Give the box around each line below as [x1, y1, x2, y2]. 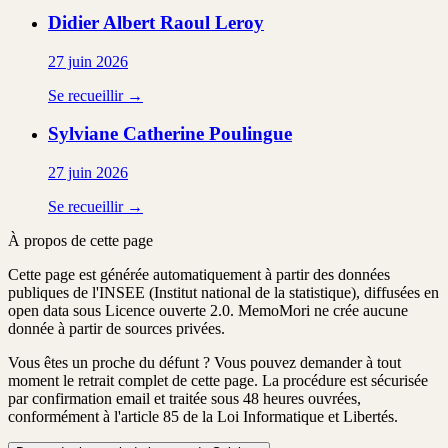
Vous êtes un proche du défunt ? [8, 354, 210, 371]
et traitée [154, 390, 207, 407]
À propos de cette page [8, 232, 153, 249]
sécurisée [371, 372, 428, 389]
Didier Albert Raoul [48, 11, 210, 33]
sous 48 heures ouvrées [211, 390, 357, 407]
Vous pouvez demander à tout [214, 354, 401, 371]
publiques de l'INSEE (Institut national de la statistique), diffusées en [8, 284, 439, 301]
